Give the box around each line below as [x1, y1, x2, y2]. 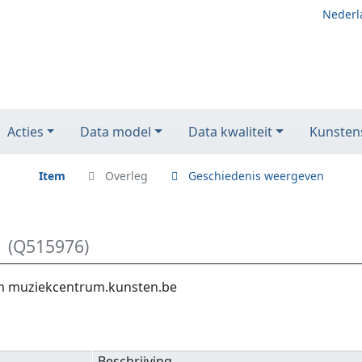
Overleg [105, 168, 148, 183]
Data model [80, 123, 152, 141]
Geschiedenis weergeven [187, 168, 324, 183]
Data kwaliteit [188, 123, 273, 141]
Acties [6, 123, 44, 141]
